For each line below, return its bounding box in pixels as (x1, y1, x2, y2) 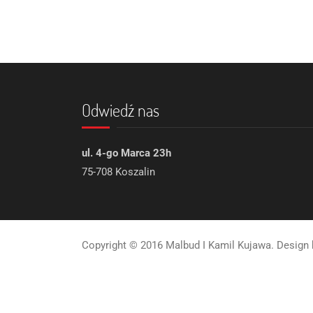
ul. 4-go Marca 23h (82, 147, 171, 159)
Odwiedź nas (82, 99, 159, 121)
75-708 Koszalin (82, 166, 155, 178)
